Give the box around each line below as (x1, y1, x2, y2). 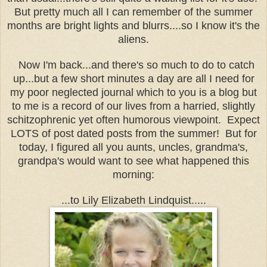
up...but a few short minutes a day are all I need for (13, 72, 254, 85)
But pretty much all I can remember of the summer (14, 5, 253, 18)
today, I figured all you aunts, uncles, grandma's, (19, 141, 248, 153)
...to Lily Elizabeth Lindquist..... (61, 194, 206, 206)
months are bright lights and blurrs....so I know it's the (7, 19, 260, 32)
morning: (113, 168, 154, 181)
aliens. (118, 33, 149, 45)
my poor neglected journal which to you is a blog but (10, 86, 257, 98)
